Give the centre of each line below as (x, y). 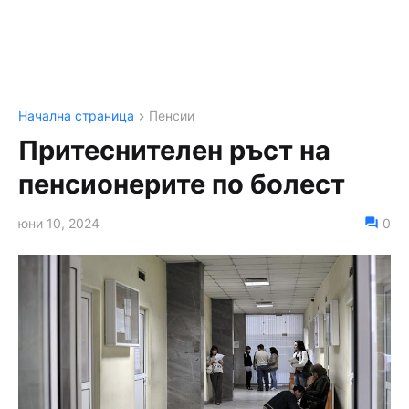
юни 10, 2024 (59, 224)
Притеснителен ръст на (174, 151)
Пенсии (172, 115)
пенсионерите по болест (182, 184)
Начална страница (76, 115)
